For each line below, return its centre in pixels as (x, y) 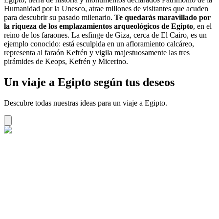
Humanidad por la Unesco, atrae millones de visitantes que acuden (106, 9)
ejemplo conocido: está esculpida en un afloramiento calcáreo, (99, 44)
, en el (202, 26)
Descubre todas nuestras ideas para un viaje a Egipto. (86, 103)
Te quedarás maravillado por (163, 18)
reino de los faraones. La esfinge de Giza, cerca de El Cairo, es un (105, 35)
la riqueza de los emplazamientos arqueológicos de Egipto (99, 26)
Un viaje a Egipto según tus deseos (89, 82)
